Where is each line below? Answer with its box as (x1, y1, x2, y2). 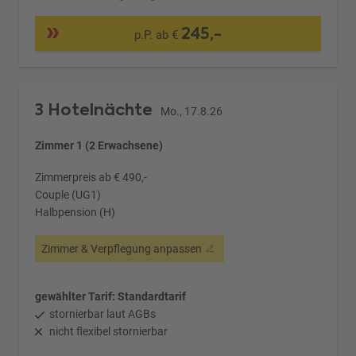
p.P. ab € (133, 28, 181, 43)
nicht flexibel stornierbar (49, 325, 168, 339)
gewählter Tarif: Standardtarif (35, 290, 187, 304)
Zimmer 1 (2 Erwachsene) (35, 139, 164, 153)
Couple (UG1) (35, 188, 102, 202)
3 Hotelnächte (35, 99, 157, 122)
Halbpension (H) (35, 206, 116, 219)
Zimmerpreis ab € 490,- (35, 171, 148, 184)
